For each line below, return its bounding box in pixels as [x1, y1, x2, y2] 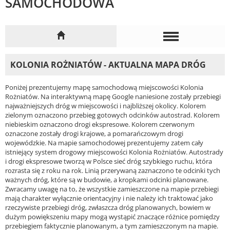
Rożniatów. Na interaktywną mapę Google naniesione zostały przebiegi [5, 91, 221, 101]
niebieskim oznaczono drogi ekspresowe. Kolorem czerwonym [5, 119, 195, 129]
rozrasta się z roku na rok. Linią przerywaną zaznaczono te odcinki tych [5, 165, 220, 175]
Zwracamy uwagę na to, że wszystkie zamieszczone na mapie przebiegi [5, 184, 219, 194]
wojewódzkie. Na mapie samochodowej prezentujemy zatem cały [5, 138, 203, 147]
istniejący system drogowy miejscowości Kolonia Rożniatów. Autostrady [5, 147, 223, 157]
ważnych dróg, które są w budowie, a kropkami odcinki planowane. [5, 175, 208, 184]
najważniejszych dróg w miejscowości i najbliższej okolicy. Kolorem [5, 101, 206, 110]
